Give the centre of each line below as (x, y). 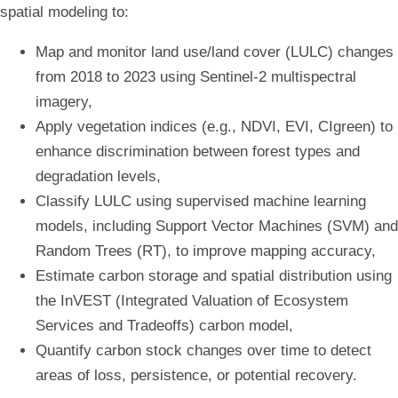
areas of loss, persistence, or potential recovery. (196, 376)
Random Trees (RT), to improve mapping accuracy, (206, 251)
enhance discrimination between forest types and (198, 152)
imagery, (64, 102)
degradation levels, (98, 177)
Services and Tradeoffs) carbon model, (164, 326)
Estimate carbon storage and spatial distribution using (214, 276)
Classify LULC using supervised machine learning (201, 202)
